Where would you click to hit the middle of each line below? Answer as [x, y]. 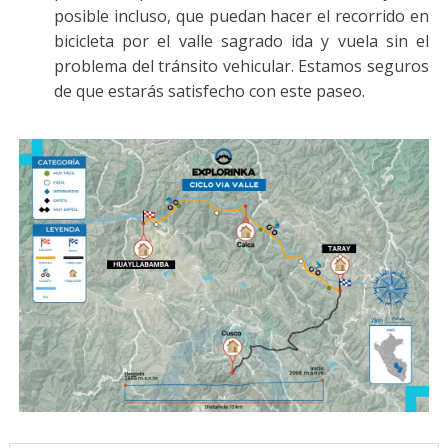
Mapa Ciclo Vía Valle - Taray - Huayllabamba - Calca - [214, 430]
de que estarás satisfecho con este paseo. [209, 90]
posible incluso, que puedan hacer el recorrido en [241, 15]
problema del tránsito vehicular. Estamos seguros [241, 65]
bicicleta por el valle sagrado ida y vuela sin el [241, 40]
